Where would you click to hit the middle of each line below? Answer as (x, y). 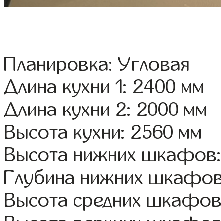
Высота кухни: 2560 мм (103, 132)
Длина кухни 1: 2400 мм (104, 87)
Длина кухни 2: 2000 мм (106, 110)
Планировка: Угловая (97, 64)
